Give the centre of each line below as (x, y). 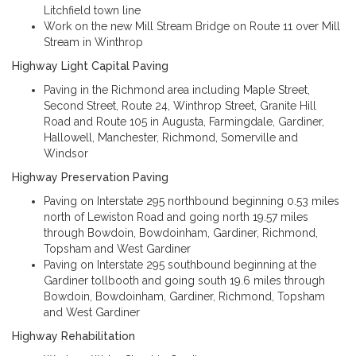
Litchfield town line (92, 10)
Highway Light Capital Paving (90, 66)
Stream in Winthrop (93, 42)
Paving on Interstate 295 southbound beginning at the (180, 265)
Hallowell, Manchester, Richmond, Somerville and (171, 137)
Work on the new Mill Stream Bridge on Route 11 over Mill (192, 26)
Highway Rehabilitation (74, 336)
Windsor (66, 153)
